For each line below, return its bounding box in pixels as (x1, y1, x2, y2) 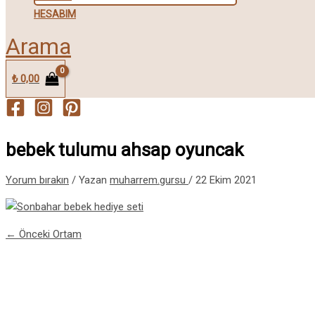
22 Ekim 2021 (195, 174, 257, 187)
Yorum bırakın (6, 174, 69, 187)
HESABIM (34, 8, 76, 20)
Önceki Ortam (16, 228, 82, 241)
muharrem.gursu (110, 174, 188, 187)
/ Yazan (72, 174, 107, 187)
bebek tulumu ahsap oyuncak (6, 139, 243, 160)
